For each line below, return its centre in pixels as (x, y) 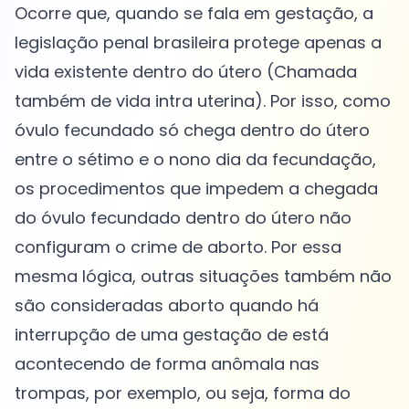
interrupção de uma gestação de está (172, 335)
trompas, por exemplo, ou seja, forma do (183, 393)
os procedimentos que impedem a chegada (196, 189)
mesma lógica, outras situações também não (203, 277)
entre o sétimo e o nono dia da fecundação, (195, 160)
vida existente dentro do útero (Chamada (186, 72)
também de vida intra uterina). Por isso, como (203, 101)
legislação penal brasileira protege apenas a (198, 43)
